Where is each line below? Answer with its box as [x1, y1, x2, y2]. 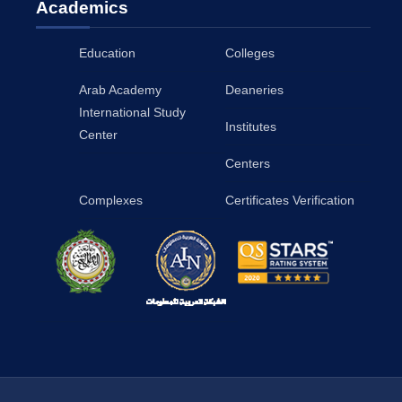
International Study [79, 105, 186, 119]
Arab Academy [79, 83, 162, 97]
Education [79, 46, 135, 60]
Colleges [224, 46, 275, 60]
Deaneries [224, 83, 284, 97]
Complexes [79, 193, 143, 207]
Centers [224, 156, 270, 170]
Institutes [224, 119, 276, 134]
